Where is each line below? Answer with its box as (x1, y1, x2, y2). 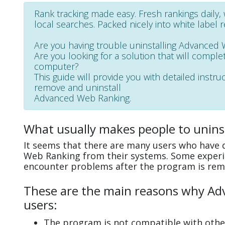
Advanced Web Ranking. (34, 91, 131, 104)
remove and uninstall (34, 81, 121, 93)
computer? (34, 60, 79, 72)
